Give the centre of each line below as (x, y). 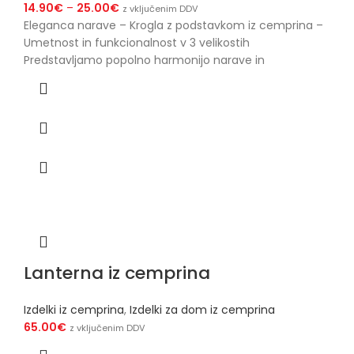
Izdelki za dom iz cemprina (202, 310)
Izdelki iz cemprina (74, 310)
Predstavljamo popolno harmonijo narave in (144, 60)
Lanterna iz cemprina (117, 273)
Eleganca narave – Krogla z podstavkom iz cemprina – (173, 26)
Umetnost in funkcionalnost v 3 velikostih (137, 43)
